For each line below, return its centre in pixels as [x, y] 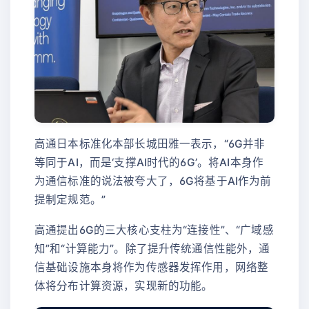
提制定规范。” [70, 200]
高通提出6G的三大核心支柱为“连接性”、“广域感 [154, 230]
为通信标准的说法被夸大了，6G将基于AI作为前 [153, 181]
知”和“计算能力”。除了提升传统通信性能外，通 [152, 249]
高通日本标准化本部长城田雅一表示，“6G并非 [150, 144]
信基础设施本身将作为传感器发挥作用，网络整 [152, 268]
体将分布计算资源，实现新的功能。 [124, 286]
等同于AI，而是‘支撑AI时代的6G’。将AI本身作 [149, 163]
